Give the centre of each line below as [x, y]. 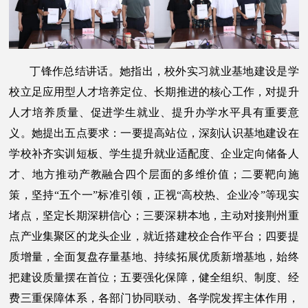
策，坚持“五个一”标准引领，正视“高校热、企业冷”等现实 [154, 195]
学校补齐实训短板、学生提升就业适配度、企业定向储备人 [154, 153]
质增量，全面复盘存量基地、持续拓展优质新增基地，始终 [154, 256]
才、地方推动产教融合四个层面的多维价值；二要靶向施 [154, 174]
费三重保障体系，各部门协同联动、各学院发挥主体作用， [154, 298]
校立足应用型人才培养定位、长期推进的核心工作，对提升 [154, 91]
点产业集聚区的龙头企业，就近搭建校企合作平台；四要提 [154, 236]
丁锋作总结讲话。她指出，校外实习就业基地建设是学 [164, 71]
